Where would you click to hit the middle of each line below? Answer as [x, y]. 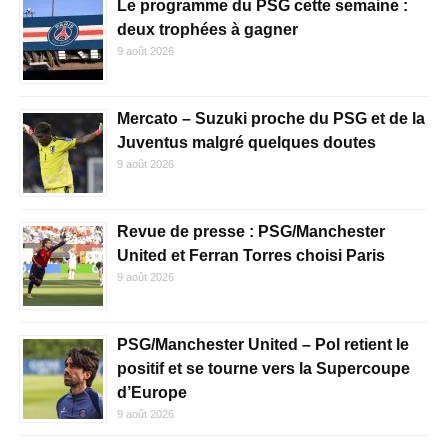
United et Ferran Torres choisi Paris [250, 255]
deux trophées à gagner [207, 29]
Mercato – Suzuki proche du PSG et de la [270, 118]
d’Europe [151, 392]
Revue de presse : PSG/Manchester [250, 231]
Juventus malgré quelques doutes [246, 142]
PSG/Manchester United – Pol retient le [262, 344]
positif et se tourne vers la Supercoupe [263, 368]
